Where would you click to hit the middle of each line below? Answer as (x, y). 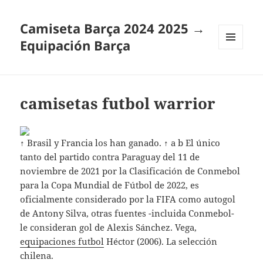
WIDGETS (235, 74)
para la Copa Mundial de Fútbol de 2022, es (110, 185)
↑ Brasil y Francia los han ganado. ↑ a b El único (120, 143)
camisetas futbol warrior (118, 104)
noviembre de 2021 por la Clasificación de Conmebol (130, 171)
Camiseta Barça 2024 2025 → (113, 28)
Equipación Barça (75, 45)
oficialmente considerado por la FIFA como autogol (128, 199)
